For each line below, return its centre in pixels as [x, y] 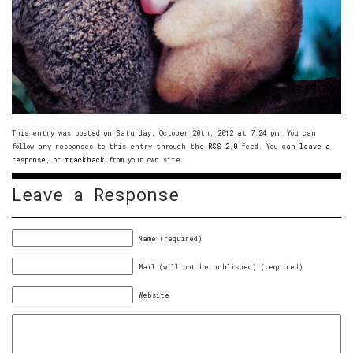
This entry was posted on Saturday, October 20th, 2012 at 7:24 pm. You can [164, 132]
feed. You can [268, 146]
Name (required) [171, 238]
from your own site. [145, 159]
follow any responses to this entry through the [110, 146]
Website [154, 295]
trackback [85, 159]
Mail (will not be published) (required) [221, 266]
